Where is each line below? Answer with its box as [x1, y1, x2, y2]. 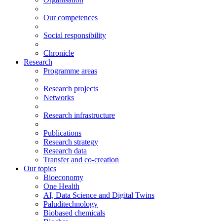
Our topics [24, 164, 56, 173]
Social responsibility [43, 31, 106, 39]
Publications [43, 128, 81, 137]
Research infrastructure [43, 110, 115, 119]
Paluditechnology [43, 199, 98, 208]
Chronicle [43, 48, 74, 57]
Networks [43, 93, 74, 102]
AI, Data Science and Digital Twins [43, 190, 154, 199]
